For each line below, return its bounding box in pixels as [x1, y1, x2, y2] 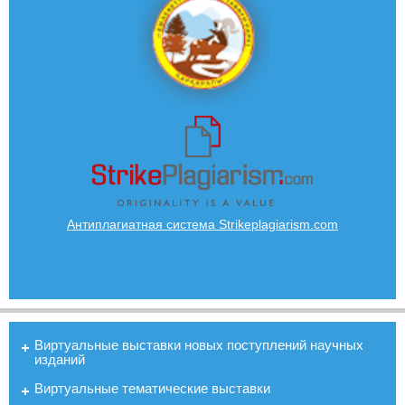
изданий [34, 351, 85, 367]
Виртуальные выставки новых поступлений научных [34, 336, 363, 353]
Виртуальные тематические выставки [34, 380, 270, 396]
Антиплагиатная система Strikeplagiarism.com [67, 216, 338, 231]
